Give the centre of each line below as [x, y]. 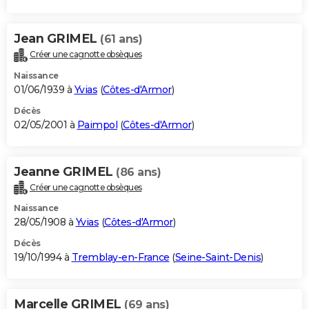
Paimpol [97, 124]
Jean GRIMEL [57, 38]
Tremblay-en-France [120, 258]
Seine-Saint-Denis [218, 258]
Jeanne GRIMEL [65, 171]
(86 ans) [138, 172]
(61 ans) [121, 39]
